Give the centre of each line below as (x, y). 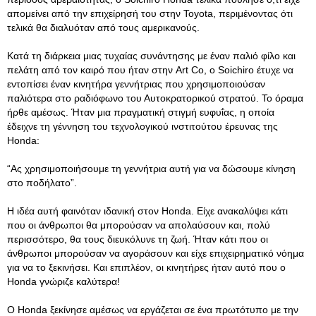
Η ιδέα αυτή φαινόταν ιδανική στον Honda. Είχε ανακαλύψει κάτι (147, 211)
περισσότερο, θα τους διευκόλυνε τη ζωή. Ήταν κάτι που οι (138, 239)
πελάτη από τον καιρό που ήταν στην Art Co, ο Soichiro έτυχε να (150, 70)
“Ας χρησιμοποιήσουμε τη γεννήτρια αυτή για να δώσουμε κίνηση (151, 169)
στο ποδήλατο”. (42, 183)
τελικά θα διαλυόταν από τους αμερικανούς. (103, 28)
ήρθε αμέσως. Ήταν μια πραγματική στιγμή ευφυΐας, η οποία (141, 112)
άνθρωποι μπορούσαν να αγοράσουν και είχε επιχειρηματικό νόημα (156, 253)
